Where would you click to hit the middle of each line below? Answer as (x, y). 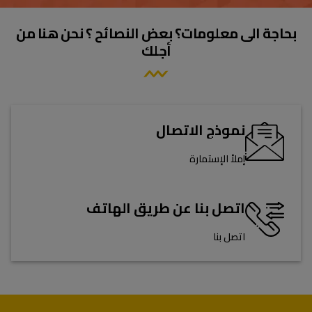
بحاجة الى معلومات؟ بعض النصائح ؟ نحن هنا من (156, 33)
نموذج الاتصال (201, 130)
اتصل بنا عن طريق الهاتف (166, 208)
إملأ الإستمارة (217, 159)
